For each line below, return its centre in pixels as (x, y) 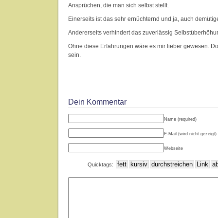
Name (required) (180, 119)
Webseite (173, 148)
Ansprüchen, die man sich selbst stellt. (118, 5)
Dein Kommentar (97, 102)
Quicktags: (101, 164)
